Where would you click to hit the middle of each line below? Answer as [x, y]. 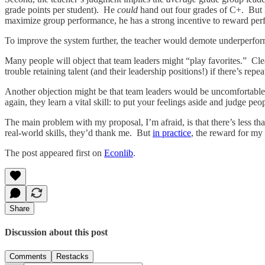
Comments [28, 257]
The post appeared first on [54, 153]
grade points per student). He [61, 9]
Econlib [119, 153]
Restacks [72, 257]
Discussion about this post [56, 232]
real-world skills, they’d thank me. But [79, 132]
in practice [172, 132]
